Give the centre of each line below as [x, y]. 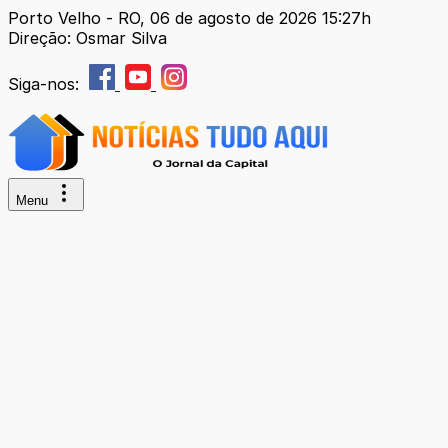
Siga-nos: [46, 84]
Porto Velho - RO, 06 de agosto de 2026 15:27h [189, 18]
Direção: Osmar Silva [87, 38]
